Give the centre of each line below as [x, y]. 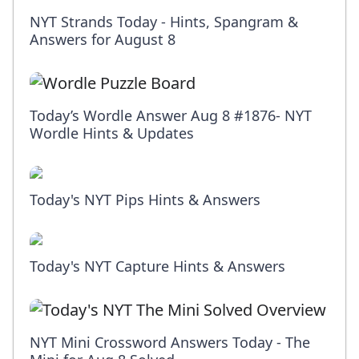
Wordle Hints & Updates [112, 133]
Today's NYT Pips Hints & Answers [145, 200]
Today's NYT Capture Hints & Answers [157, 266]
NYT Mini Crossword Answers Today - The [170, 343]
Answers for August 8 [103, 40]
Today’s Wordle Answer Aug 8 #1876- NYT [171, 116]
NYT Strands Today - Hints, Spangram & [164, 22]
